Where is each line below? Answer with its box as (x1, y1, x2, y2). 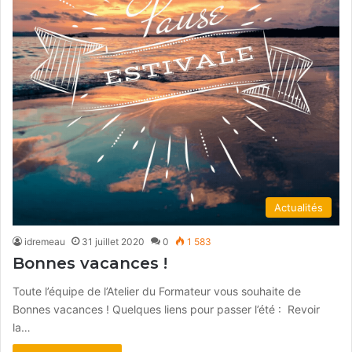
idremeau (24, 235, 65, 247)
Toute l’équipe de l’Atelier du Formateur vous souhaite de (13, 284, 301, 298)
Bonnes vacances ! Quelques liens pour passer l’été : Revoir (13, 302, 320, 316)
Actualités (274, 200, 323, 214)
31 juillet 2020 (82, 235, 145, 247)
